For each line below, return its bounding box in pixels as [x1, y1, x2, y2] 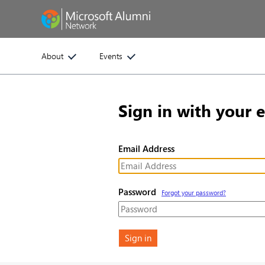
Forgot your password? [161, 188, 226, 198]
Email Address [118, 143, 174, 155]
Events [99, 50, 123, 62]
